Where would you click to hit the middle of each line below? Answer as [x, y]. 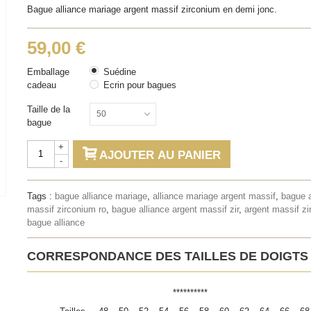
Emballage [48, 72]
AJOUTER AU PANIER [160, 154]
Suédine [119, 72]
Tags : [41, 196]
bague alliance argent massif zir [175, 210]
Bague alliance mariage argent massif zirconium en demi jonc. [152, 9]
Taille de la [48, 109]
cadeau [43, 85]
